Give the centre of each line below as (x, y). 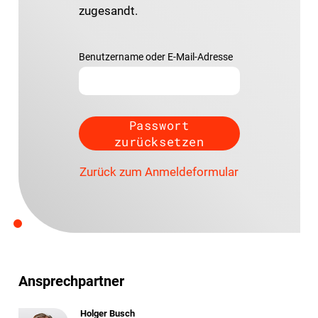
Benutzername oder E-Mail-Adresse (155, 57)
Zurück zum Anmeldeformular (159, 171)
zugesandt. (108, 10)
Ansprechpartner (71, 281)
